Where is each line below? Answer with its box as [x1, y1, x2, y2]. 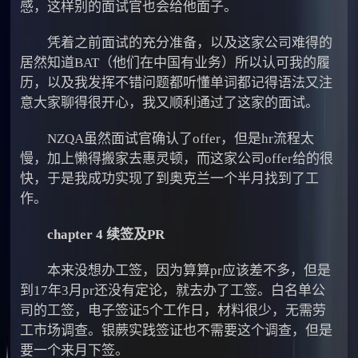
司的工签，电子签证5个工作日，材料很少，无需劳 [20, 302, 327, 318]
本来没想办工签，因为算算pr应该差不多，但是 [20, 262, 332, 278]
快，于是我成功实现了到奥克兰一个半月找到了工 [20, 170, 320, 186]
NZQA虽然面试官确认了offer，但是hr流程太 [20, 130, 315, 146]
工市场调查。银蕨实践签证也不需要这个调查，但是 [20, 322, 333, 338]
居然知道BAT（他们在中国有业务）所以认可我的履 [20, 54, 331, 70]
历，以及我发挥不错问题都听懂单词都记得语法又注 [20, 74, 333, 90]
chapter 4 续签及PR [47, 226, 165, 242]
